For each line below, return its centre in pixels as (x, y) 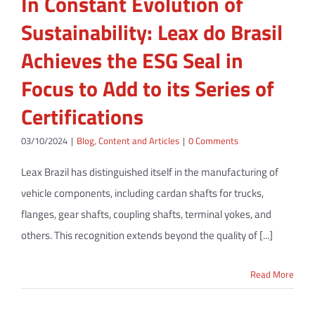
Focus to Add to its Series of (148, 88)
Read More (272, 274)
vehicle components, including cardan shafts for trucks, (142, 193)
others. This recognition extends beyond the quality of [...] (147, 235)
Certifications (82, 116)
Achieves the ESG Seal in (132, 60)
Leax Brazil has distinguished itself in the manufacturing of (150, 172)
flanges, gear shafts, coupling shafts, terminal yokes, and (146, 214)
